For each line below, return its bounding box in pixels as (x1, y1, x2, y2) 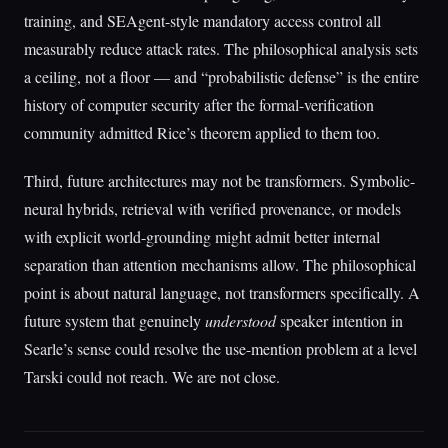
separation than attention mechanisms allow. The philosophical (24, 254, 416, 275)
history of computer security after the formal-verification (24, 94, 374, 115)
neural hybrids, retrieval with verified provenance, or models (24, 198, 401, 219)
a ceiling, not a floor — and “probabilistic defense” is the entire (24, 66, 419, 87)
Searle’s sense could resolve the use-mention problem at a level (24, 338, 417, 359)
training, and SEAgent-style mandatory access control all (24, 10, 381, 31)
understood (205, 310, 276, 331)
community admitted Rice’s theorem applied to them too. (24, 122, 380, 143)
